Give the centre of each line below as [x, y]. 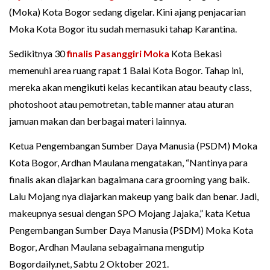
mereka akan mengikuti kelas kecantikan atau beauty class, [130, 87]
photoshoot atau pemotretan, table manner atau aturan [121, 104]
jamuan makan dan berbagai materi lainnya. [98, 121]
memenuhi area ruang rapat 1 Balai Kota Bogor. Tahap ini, [126, 71]
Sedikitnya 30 [38, 54]
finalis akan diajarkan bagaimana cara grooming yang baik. [129, 180]
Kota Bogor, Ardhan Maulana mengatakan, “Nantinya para [128, 163]
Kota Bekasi [196, 54]
